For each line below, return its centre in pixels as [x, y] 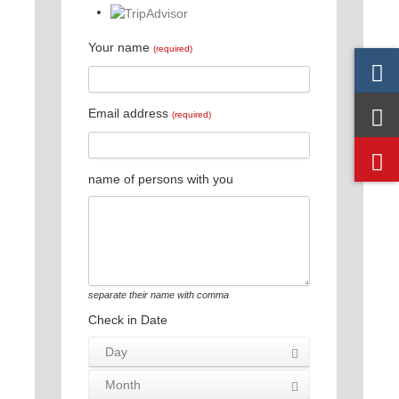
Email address [130, 113]
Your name [121, 47]
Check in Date [128, 319]
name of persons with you [161, 179]
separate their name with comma [159, 294]
